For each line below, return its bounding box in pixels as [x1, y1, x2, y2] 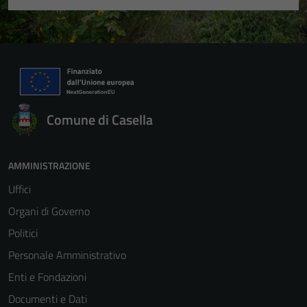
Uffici [8, 181, 31, 197]
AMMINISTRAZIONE [8, 158, 90, 173]
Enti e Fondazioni [8, 269, 86, 285]
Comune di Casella [47, 109, 153, 130]
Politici [8, 225, 38, 241]
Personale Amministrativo [8, 247, 126, 263]
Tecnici [175, 288, 205, 304]
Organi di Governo [8, 203, 90, 219]
